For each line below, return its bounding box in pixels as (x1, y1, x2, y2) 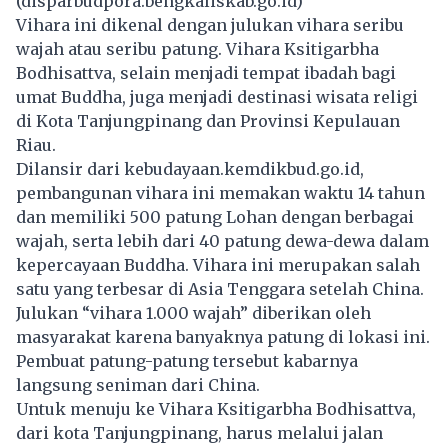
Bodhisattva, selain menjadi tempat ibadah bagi (16, 62, 396, 83)
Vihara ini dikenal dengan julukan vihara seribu (16, 14, 404, 35)
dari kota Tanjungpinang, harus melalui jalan (16, 422, 383, 443)
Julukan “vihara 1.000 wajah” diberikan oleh (16, 302, 371, 323)
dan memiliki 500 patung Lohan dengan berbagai (16, 206, 414, 227)
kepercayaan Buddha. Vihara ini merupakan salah (16, 254, 420, 275)
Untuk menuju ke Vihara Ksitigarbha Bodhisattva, (16, 398, 416, 419)
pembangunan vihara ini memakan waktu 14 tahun (16, 182, 425, 203)
